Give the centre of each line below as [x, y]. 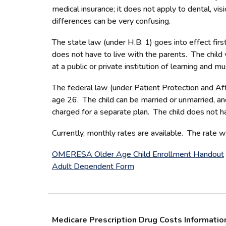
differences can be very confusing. [113, 21]
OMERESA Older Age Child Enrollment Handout [138, 154]
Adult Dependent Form [93, 166]
